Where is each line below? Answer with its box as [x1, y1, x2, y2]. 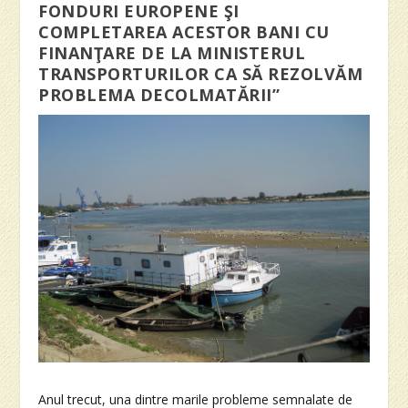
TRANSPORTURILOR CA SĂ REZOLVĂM [38, 62, 363, 85]
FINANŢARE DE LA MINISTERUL [38, 41, 306, 64]
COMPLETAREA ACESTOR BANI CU [38, 20, 330, 43]
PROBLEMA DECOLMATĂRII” [38, 83, 280, 106]
